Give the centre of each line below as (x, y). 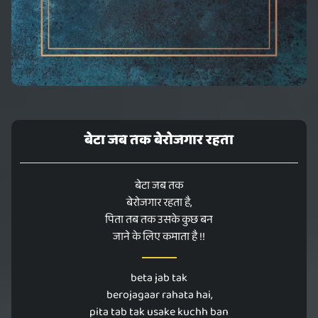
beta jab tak (159, 278)
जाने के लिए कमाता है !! (159, 237)
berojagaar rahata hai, (159, 295)
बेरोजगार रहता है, (159, 203)
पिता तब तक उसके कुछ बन (159, 220)
